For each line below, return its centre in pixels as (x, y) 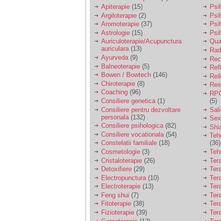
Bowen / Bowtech (126, 75)
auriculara (115, 49)
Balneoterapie (121, 66)
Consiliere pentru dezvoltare (141, 110)
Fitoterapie (116, 204)
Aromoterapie (120, 24)
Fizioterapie (118, 213)
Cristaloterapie (122, 160)
